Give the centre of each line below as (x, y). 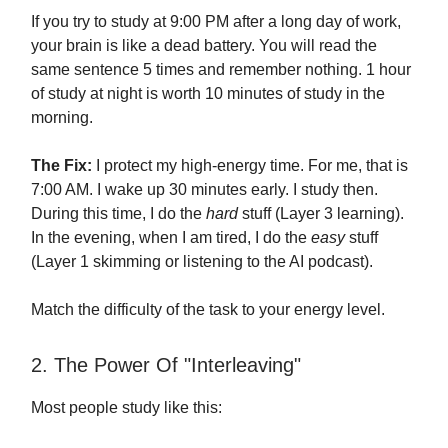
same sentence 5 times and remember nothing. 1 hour (221, 70)
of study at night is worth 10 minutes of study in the (208, 94)
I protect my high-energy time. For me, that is (250, 166)
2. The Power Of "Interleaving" (166, 365)
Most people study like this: (126, 408)
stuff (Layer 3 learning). (321, 214)
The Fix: (61, 166)
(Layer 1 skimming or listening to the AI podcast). (202, 262)
